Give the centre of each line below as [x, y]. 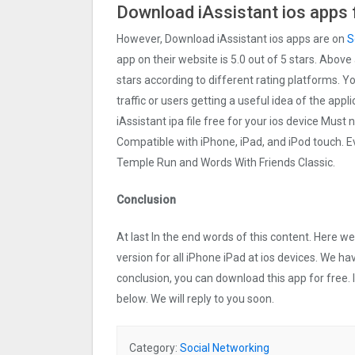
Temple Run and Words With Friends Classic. [226, 162]
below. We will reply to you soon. [195, 298]
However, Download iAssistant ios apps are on [232, 38]
